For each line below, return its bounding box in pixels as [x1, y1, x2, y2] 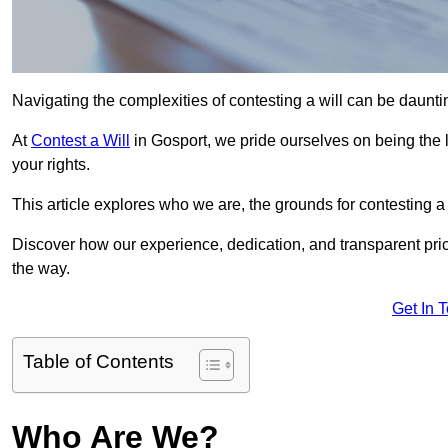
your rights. [12, 156, 90, 174]
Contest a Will [31, 132, 130, 150]
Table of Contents [23, 351, 174, 373]
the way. [12, 260, 70, 278]
